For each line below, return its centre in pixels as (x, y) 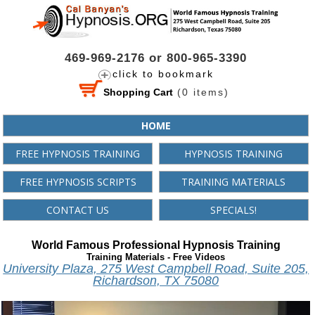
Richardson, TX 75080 (156, 281)
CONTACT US (78, 210)
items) (210, 92)
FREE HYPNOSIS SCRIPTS (78, 181)
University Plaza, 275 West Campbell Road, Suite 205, (156, 269)
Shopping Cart (139, 92)
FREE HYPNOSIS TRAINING (78, 153)
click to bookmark (163, 74)
